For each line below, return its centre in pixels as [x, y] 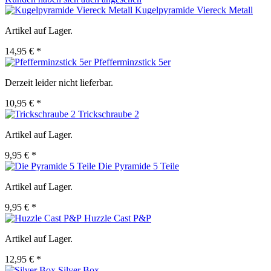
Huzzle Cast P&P [118, 218]
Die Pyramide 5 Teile [139, 166]
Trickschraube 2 [109, 114]
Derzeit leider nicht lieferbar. [59, 83]
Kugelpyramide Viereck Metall [194, 10]
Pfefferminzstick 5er [132, 62]
